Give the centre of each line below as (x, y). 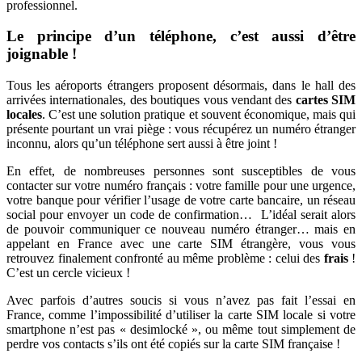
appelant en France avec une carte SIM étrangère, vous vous (181, 244)
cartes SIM (325, 100)
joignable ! (42, 54)
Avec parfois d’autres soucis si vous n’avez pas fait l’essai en (181, 301)
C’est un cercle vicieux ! (68, 273)
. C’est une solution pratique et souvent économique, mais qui (199, 115)
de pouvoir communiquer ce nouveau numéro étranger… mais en (181, 229)
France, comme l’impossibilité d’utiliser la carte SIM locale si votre (181, 315)
